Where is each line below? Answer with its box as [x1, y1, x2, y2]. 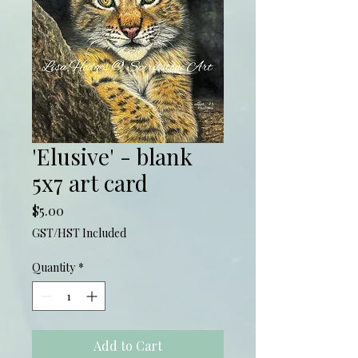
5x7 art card [32, 167, 148, 197]
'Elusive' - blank [32, 141, 193, 171]
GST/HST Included [32, 225, 126, 241]
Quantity [32, 259, 75, 275]
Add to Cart [93, 336, 162, 354]
